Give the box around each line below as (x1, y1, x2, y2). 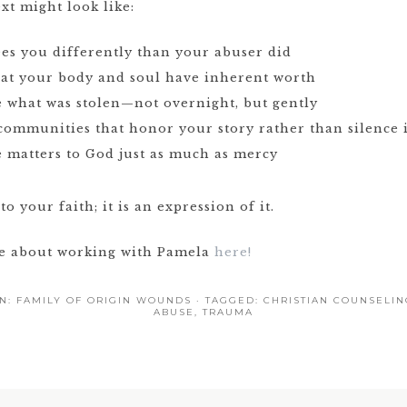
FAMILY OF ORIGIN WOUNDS (15, 294, 192, 306)
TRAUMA (203, 306, 253, 318)
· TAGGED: (195, 294, 263, 306)
